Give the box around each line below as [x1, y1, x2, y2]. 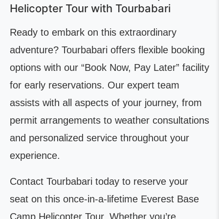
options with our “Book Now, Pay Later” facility [10, 62, 209, 73]
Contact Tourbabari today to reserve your [10, 176, 188, 187]
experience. [10, 150, 60, 161]
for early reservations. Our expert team [10, 80, 179, 91]
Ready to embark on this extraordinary [10, 27, 176, 38]
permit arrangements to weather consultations [10, 115, 209, 126]
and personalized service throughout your [10, 132, 189, 144]
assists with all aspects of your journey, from [10, 97, 202, 109]
